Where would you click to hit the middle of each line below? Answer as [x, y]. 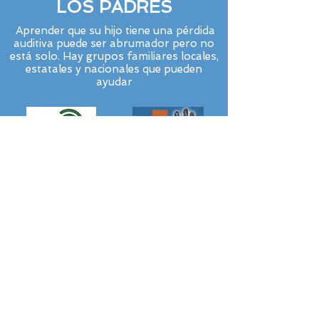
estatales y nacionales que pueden [114, 69]
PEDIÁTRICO [114, 259]
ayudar [114, 82]
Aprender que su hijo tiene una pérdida [114, 31]
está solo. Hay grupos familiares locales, [114, 56]
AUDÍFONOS [114, 238]
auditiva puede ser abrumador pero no [114, 43]
